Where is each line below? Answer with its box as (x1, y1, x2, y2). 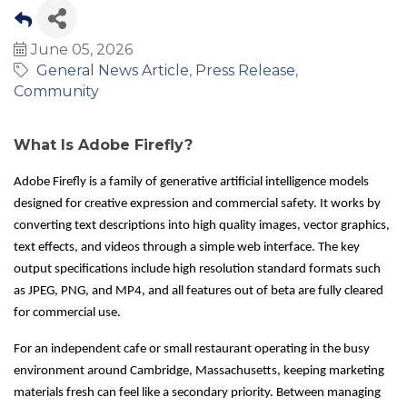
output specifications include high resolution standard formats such (14, 263, 381, 277)
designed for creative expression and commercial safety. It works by (14, 197, 381, 212)
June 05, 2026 (31, 41, 133, 59)
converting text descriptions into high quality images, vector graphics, (14, 219, 390, 233)
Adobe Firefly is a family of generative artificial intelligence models (14, 175, 369, 190)
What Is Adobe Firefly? (14, 136, 193, 154)
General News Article (36, 62, 189, 80)
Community (14, 83, 99, 101)
